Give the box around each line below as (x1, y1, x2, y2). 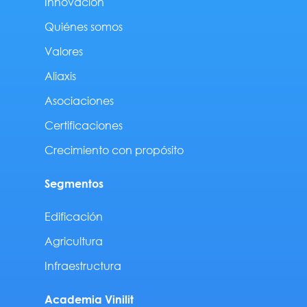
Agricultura (44, 234, 103, 249)
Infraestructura (44, 258, 121, 273)
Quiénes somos (44, 19, 123, 34)
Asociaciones (44, 93, 114, 108)
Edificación (44, 209, 103, 224)
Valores (44, 44, 83, 59)
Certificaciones (44, 118, 123, 133)
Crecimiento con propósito (44, 143, 184, 158)
